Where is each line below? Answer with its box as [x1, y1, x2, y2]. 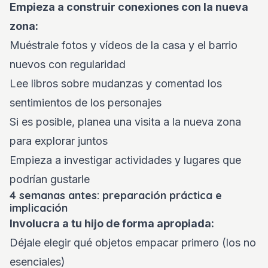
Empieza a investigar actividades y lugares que [10, 154, 241, 166]
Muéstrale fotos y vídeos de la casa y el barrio [10, 39, 237, 51]
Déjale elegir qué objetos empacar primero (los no [10, 236, 256, 249]
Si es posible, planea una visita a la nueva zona [10, 115, 241, 128]
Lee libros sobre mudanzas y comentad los [10, 77, 222, 90]
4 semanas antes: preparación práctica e [10, 188, 222, 202]
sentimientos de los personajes [10, 96, 162, 109]
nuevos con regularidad [10, 58, 126, 71]
